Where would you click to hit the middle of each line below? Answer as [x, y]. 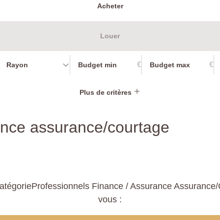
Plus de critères [107, 92]
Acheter [110, 6]
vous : [110, 199]
